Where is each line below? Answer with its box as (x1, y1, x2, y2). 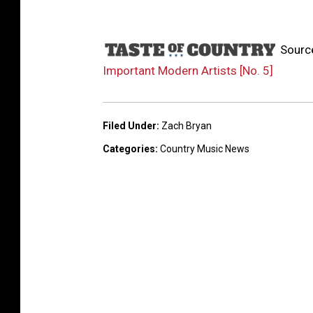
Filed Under (103, 119, 156, 131)
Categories (103, 143, 155, 154)
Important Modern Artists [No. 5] (103, 63, 273, 78)
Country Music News (160, 143, 249, 154)
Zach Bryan (161, 119, 212, 131)
